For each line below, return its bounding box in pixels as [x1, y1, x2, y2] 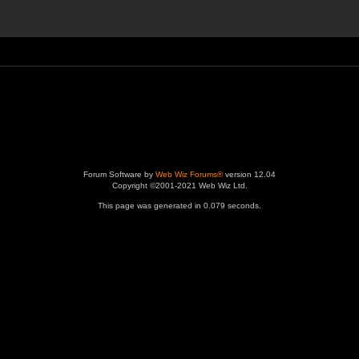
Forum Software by [83, 170, 155, 179]
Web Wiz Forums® [155, 170, 223, 179]
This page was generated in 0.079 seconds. [98, 201, 261, 210]
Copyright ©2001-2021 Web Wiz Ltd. [111, 181, 248, 190]
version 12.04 [223, 170, 276, 179]
